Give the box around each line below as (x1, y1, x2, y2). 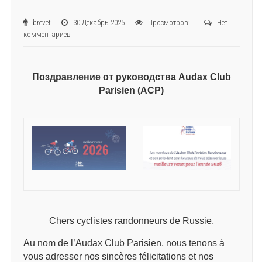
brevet (30, 18, 61, 27)
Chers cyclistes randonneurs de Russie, (49, 215, 214, 226)
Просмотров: (146, 18, 204, 27)
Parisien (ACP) (99, 85, 164, 95)
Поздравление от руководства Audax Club (32, 71, 231, 82)
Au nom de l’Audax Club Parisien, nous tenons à (23, 237, 225, 248)
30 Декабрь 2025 (71, 18, 135, 27)
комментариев (23, 29, 71, 39)
